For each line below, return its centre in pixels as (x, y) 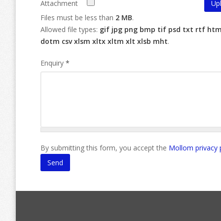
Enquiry (53, 63)
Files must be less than (78, 18)
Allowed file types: (70, 29)
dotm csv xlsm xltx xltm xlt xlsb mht (104, 41)
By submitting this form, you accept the (105, 148)
